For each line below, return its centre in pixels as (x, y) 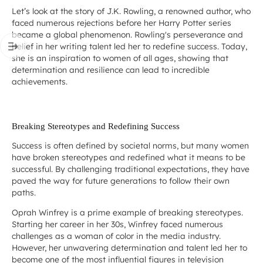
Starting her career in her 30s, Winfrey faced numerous (117, 224)
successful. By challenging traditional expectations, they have (131, 168)
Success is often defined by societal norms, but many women (130, 145)
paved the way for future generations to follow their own (121, 180)
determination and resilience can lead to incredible (111, 70)
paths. (24, 192)
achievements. (40, 82)
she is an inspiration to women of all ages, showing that (120, 58)
